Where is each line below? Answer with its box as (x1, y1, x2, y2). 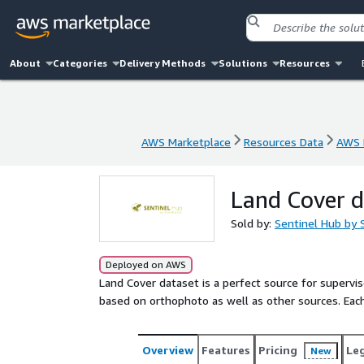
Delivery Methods (119, 57, 206, 69)
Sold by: (231, 216, 275, 230)
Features (201, 343, 250, 357)
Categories (53, 57, 108, 69)
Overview (142, 343, 193, 357)
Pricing (258, 343, 297, 357)
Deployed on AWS (106, 258, 186, 271)
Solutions (218, 57, 267, 69)
